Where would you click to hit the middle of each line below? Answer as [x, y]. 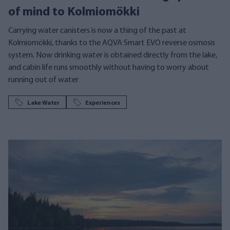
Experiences [103, 103]
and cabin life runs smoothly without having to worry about [109, 68]
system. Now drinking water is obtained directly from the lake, [113, 55]
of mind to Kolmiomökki [74, 12]
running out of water [43, 80]
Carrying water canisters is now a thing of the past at [97, 31]
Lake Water [43, 103]
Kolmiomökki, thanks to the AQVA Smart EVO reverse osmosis [112, 43]
